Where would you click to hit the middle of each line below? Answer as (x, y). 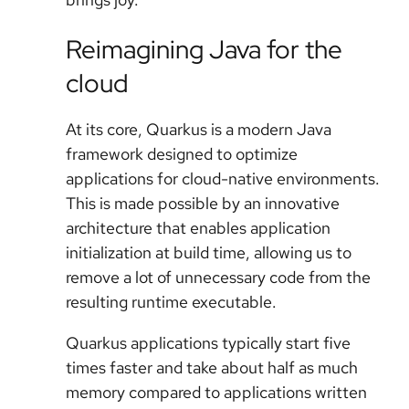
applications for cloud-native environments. (223, 179)
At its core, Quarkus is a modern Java (199, 130)
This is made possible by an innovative (203, 204)
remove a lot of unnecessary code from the (218, 278)
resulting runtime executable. (171, 302)
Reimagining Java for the (204, 50)
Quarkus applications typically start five (208, 343)
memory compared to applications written (216, 393)
